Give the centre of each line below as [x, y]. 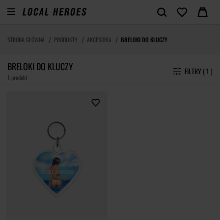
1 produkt [17, 77]
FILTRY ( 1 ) [209, 71]
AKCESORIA [99, 40]
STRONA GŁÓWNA [26, 40]
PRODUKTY [66, 40]
